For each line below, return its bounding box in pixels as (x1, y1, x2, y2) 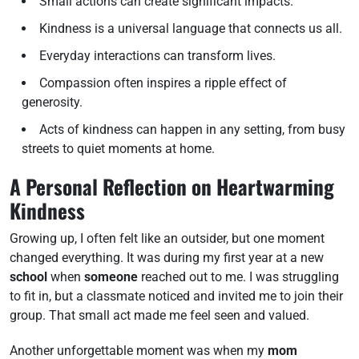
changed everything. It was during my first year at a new (10, 250, 324, 265)
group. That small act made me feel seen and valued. (10, 308, 309, 323)
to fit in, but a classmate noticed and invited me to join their (10, 288, 343, 304)
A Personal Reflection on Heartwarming (10, 171, 334, 201)
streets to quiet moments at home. (22, 141, 215, 156)
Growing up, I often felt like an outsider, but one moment (10, 231, 325, 246)
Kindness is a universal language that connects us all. (39, 21, 342, 36)
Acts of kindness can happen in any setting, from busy (39, 122, 345, 137)
